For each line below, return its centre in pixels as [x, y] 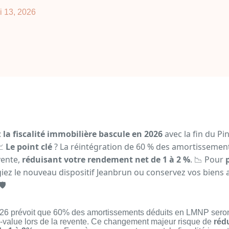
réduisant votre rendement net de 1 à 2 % [106, 159]
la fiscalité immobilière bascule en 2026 [83, 134]
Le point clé [29, 147]
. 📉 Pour [208, 159]
